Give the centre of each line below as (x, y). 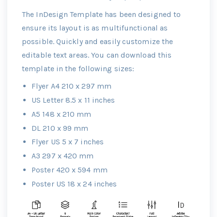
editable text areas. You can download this (97, 55)
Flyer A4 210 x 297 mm (72, 86)
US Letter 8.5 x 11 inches (73, 100)
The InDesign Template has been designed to (101, 15)
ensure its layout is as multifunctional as (95, 28)
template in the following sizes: (78, 69)
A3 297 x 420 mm (63, 156)
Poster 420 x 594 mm (70, 170)
